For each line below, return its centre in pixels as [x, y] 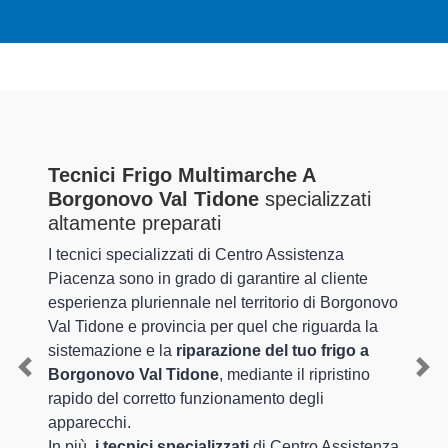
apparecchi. [89, 423]
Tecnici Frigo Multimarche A [181, 175]
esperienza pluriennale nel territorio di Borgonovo [223, 303]
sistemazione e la [112, 351]
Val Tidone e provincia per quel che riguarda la [213, 327]
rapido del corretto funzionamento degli [186, 399]
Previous [56, 378]
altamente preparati [134, 223]
